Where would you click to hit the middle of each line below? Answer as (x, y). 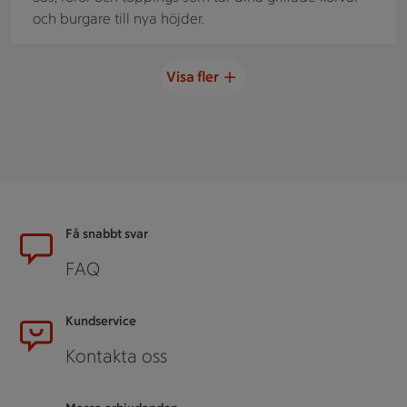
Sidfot (44, 227)
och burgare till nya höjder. (119, 19)
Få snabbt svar (107, 234)
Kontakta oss (116, 357)
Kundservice (101, 322)
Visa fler (193, 77)
